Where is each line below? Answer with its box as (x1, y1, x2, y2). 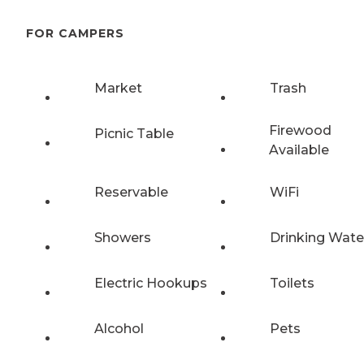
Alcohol (94, 320, 144, 336)
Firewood (268, 122, 331, 138)
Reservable (94, 184, 168, 200)
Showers (94, 229, 151, 245)
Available (268, 141, 329, 158)
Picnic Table (94, 125, 174, 141)
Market (94, 80, 142, 96)
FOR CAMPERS (26, 26, 124, 41)
